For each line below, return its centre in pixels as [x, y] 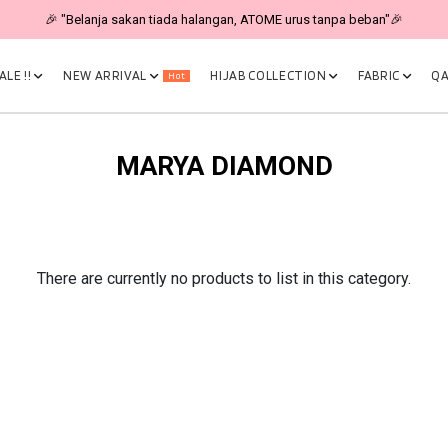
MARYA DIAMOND [224, 166]
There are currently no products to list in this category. [224, 279]
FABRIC [380, 75]
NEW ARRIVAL [106, 75]
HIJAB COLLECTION [270, 75]
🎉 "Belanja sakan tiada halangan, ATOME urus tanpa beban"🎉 [224, 19]
